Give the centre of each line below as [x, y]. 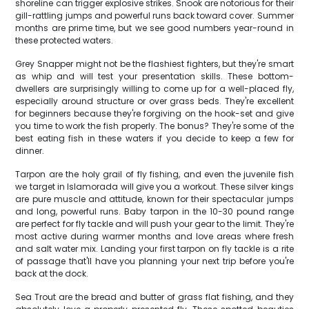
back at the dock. [52, 273]
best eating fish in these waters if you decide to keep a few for [154, 138]
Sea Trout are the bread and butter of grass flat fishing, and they [154, 297]
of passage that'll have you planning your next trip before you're [154, 261]
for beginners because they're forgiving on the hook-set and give [154, 113]
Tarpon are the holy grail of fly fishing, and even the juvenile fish [154, 174]
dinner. [30, 151]
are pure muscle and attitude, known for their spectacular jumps [154, 199]
